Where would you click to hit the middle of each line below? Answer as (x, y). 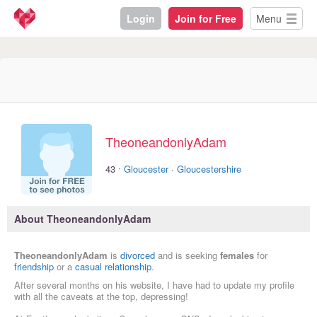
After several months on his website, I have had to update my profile (154, 285)
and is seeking (188, 255)
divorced (138, 255)
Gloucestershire (209, 168)
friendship (34, 267)
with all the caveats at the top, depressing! (101, 296)
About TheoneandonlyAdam (82, 219)
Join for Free (206, 18)
